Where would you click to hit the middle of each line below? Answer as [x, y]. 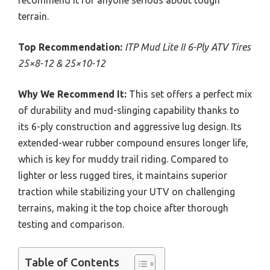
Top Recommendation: [70, 47]
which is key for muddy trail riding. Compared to [123, 159]
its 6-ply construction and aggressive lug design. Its [130, 127]
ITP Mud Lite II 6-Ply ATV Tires [188, 47]
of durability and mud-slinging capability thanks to [129, 110]
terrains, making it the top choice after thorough [123, 208]
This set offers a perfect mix [189, 94]
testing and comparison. [71, 224]
